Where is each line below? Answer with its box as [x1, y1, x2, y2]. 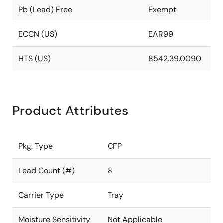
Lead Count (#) [18, 165, 75, 176]
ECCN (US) [18, 29, 57, 39]
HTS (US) [18, 53, 51, 64]
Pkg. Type [18, 141, 53, 151]
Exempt [148, 4, 176, 15]
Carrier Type [18, 190, 64, 200]
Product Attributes [12, 102, 128, 119]
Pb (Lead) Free [18, 4, 72, 15]
